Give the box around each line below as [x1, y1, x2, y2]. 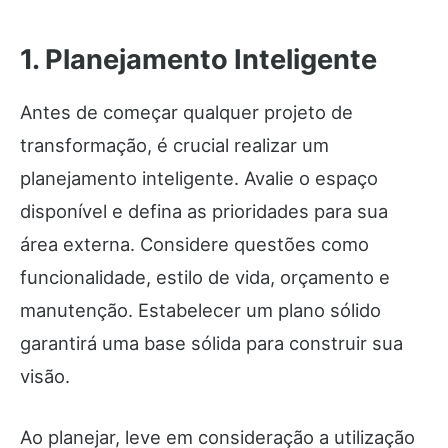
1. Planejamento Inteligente [20, 43, 377, 77]
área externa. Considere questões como [20, 233, 369, 256]
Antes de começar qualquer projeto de [20, 101, 353, 124]
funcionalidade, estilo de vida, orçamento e [20, 266, 390, 289]
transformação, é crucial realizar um [20, 134, 329, 157]
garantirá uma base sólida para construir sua [20, 332, 403, 355]
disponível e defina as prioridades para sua [20, 200, 388, 223]
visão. [20, 365, 70, 388]
